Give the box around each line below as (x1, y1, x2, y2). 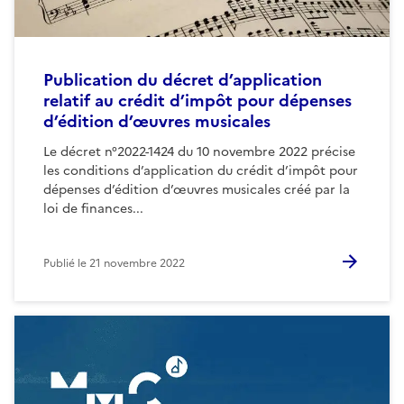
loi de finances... (43, 198, 143, 218)
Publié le (43, 254, 89, 271)
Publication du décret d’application (43, 67, 322, 92)
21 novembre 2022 (89, 254, 185, 271)
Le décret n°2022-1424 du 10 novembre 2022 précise (43, 142, 355, 161)
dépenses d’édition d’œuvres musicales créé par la (43, 179, 350, 199)
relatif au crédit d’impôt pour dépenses (43, 87, 352, 113)
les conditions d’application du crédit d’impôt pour (43, 161, 358, 180)
